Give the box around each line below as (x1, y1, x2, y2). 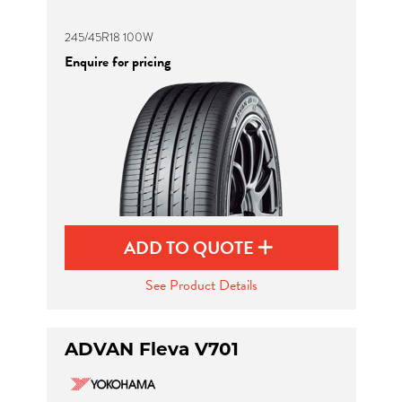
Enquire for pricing (64, 51, 170, 73)
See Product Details (144, 275, 258, 296)
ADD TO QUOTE (124, 234, 258, 261)
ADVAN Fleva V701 (64, 338, 239, 360)
